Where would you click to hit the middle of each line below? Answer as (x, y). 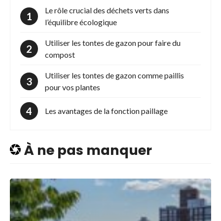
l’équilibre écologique (81, 22)
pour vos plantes (73, 87)
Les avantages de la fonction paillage (106, 110)
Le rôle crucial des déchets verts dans (107, 10)
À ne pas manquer (86, 150)
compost (60, 54)
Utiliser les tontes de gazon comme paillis (114, 75)
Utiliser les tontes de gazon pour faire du (113, 42)
